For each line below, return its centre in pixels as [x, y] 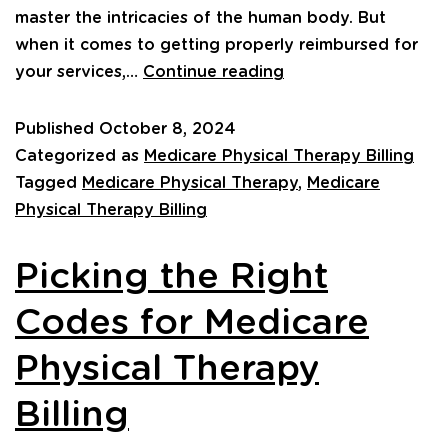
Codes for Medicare [192, 322]
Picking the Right [171, 276]
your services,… [79, 71]
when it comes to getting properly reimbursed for [216, 44]
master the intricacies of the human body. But [200, 17]
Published [57, 128]
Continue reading [213, 71]
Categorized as [79, 155]
